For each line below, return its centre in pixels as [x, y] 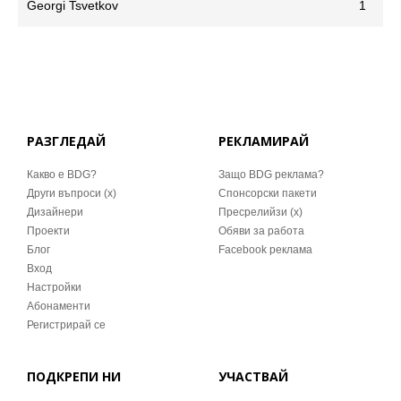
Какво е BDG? [62, 175]
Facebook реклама [265, 250]
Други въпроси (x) [72, 193]
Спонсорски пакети [268, 193]
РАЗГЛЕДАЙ [66, 141]
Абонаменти [59, 306]
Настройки [54, 287]
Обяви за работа [261, 231]
